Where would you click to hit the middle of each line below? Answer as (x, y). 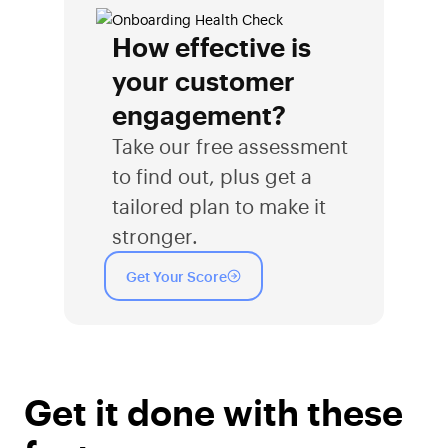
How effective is (211, 45)
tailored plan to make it (219, 205)
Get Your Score (176, 275)
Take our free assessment (230, 145)
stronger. (155, 235)
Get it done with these (213, 409)
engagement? (199, 113)
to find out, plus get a (212, 175)
